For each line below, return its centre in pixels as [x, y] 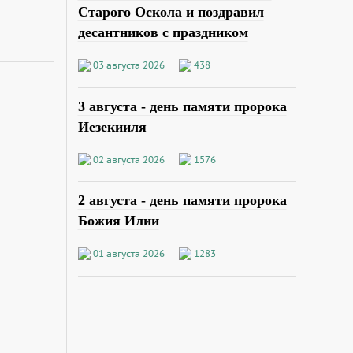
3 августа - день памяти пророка [182, 106]
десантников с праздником [163, 32]
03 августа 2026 [128, 65]
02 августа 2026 [128, 159]
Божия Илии [118, 221]
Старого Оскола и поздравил [171, 11]
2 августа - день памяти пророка [182, 201]
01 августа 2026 [128, 254]
